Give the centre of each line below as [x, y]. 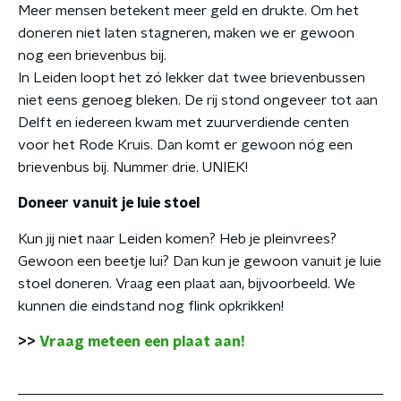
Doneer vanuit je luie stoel [109, 203]
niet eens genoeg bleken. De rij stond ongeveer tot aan [198, 100]
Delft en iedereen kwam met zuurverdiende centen [183, 123]
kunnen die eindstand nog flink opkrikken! [151, 306]
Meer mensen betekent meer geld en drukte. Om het [188, 11]
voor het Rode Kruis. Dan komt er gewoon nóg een [185, 145]
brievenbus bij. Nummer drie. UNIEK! [133, 167]
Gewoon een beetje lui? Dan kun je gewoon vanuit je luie [200, 261]
